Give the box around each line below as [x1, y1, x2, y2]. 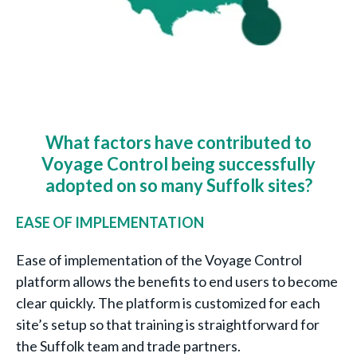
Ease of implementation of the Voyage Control [16, 250, 302, 269]
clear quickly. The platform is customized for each [16, 293, 320, 312]
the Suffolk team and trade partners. [16, 336, 243, 355]
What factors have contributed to [45, 131, 312, 153]
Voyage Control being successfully [41, 152, 316, 175]
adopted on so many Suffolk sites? [45, 174, 312, 196]
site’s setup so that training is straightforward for [16, 315, 320, 333]
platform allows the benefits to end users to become [16, 272, 338, 290]
